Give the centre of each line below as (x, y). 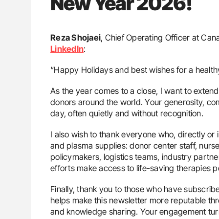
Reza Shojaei (76, 37)
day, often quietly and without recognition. (127, 113)
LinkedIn (67, 49)
